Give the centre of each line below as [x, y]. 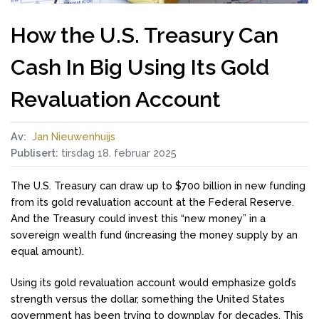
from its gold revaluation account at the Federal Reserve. [152, 202]
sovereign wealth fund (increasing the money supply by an [154, 234]
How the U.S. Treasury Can [145, 35]
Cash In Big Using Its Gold [140, 67]
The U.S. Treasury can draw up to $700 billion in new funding [158, 185]
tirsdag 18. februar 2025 [119, 153]
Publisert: [35, 153]
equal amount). [47, 251]
